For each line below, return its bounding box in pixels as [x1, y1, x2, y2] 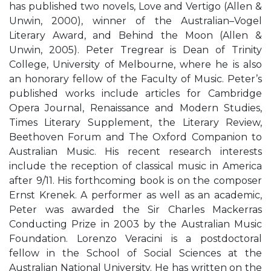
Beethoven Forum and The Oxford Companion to [9, 131, 262, 143]
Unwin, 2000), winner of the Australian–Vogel [9, 15, 262, 27]
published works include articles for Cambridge [9, 88, 262, 99]
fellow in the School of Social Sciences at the [9, 247, 262, 259]
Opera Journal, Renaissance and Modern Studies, [9, 102, 262, 114]
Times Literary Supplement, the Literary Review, [9, 117, 262, 128]
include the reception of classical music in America [9, 160, 262, 172]
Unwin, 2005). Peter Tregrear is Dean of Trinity [9, 44, 262, 56]
